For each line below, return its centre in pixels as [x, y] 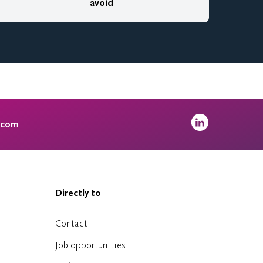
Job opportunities [90, 245]
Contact [71, 223]
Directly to [78, 193]
